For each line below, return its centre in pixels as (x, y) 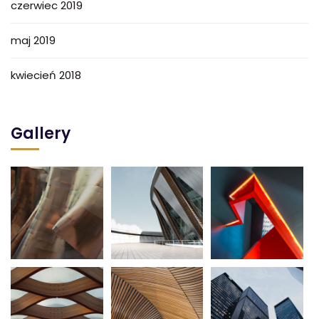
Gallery (41, 134)
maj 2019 (33, 41)
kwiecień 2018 (46, 75)
